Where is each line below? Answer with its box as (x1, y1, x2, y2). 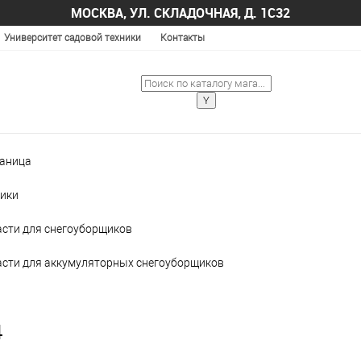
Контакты (160, 32, 205, 44)
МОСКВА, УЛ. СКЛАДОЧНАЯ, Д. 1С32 (71, 4, 290, 22)
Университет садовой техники (4, 32, 141, 44)
